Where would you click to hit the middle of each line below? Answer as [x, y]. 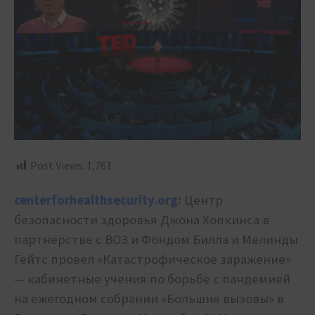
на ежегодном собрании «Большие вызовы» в [149, 299]
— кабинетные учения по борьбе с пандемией [152, 279]
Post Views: [57, 166]
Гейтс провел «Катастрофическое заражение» [153, 259]
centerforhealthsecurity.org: [98, 200]
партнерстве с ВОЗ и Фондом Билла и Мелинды [156, 240]
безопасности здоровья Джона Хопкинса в [142, 220]
